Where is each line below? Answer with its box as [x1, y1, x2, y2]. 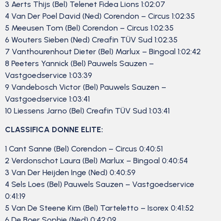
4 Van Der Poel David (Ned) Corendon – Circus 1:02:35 [5, 11, 195, 21]
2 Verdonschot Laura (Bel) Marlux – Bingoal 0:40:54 [5, 155, 188, 165]
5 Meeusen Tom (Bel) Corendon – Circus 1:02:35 [5, 23, 174, 33]
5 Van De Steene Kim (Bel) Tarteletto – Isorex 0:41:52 [5, 203, 194, 213]
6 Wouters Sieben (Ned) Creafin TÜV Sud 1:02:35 [5, 35, 178, 45]
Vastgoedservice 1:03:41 [5, 94, 90, 104]
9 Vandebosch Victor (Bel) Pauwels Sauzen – [5, 82, 166, 92]
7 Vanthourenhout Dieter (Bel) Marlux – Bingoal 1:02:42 [5, 47, 201, 57]
